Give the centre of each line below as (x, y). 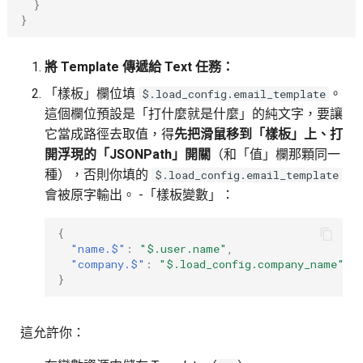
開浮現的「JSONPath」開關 (127, 154)
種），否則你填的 (98, 174)
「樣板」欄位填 (91, 93)
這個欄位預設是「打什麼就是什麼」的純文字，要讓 (193, 113)
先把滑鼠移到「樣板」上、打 (258, 134)
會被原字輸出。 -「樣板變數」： (139, 194)
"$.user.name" (183, 249)
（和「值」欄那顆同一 (275, 154)
